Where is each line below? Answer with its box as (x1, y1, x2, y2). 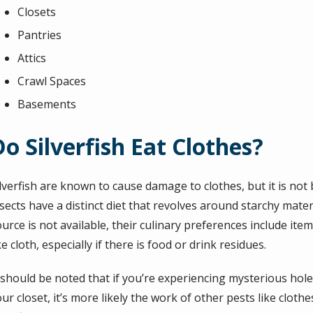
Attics (17, 50, 47, 66)
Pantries (17, 27, 62, 43)
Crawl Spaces (17, 73, 87, 89)
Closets (17, 4, 57, 20)
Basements (17, 96, 77, 112)
